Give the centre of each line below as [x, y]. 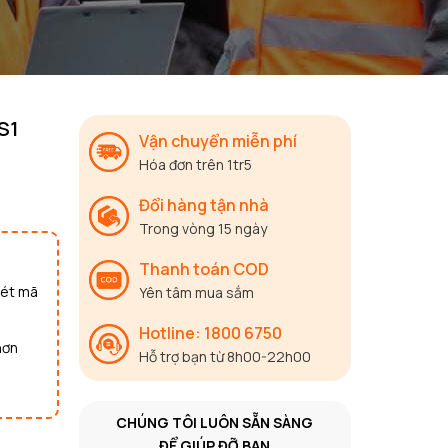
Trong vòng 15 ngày [202, 228]
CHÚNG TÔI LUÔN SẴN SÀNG [215, 422]
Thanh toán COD [203, 269]
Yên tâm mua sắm [196, 292]
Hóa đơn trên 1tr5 [195, 164]
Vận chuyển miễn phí [217, 141]
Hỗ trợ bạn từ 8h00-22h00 [224, 356]
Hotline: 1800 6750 [210, 333]
